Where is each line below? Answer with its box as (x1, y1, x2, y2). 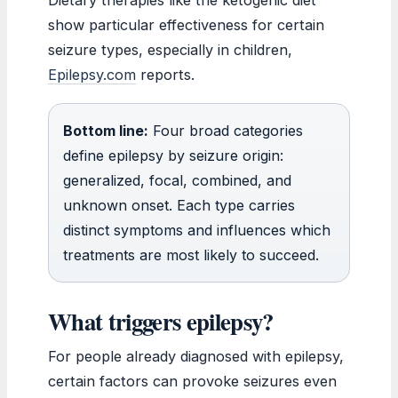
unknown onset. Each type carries (63, 195, 295, 214)
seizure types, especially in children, (48, 40, 292, 59)
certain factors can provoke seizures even (48, 371, 337, 390)
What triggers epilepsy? (48, 303, 274, 338)
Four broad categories (148, 121, 303, 139)
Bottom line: (63, 121, 148, 139)
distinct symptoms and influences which (63, 220, 330, 239)
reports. (136, 65, 195, 84)
